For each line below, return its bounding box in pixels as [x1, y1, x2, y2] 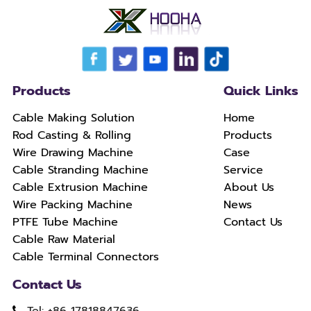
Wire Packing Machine [12, 195, 133, 213]
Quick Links [224, 81, 299, 101]
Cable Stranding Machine [12, 160, 149, 178]
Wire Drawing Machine [12, 143, 133, 161]
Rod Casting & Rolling [12, 126, 131, 144]
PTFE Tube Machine [12, 212, 118, 230]
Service [224, 160, 264, 178]
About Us [224, 178, 275, 196]
